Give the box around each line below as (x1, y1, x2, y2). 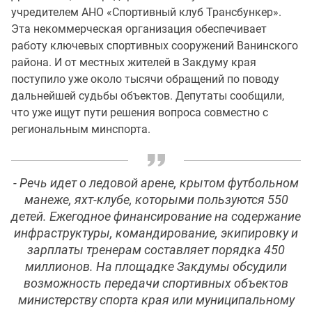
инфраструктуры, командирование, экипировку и (14, 226, 298, 240)
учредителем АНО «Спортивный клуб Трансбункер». (11, 5, 281, 19)
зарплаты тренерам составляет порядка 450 (27, 242, 285, 257)
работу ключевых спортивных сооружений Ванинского (11, 38, 298, 52)
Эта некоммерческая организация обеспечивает (11, 22, 267, 36)
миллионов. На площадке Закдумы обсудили (25, 259, 287, 274)
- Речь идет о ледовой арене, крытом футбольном (13, 175, 299, 190)
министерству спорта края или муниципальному (17, 292, 295, 307)
